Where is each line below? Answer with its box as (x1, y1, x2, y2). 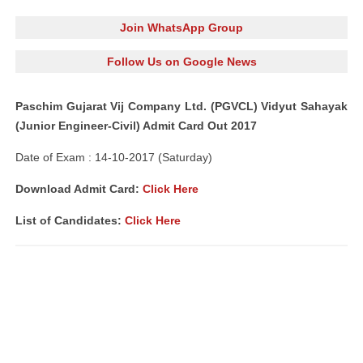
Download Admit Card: (15, 182, 143, 195)
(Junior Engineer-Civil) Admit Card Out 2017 (15, 119, 257, 132)
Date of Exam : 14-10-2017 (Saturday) (15, 151, 212, 164)
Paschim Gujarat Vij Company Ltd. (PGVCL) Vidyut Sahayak (15, 100, 348, 113)
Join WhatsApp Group (120, 21, 243, 34)
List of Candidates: (15, 214, 125, 227)
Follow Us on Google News (106, 55, 257, 68)
